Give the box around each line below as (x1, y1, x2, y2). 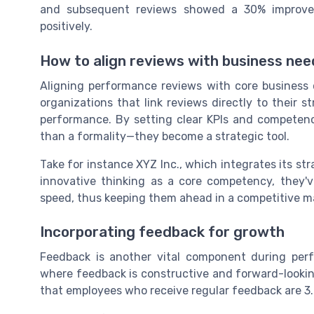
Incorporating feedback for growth (40, 223, 285, 240)
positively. (40, 20, 93, 34)
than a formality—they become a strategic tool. (40, 129, 289, 143)
